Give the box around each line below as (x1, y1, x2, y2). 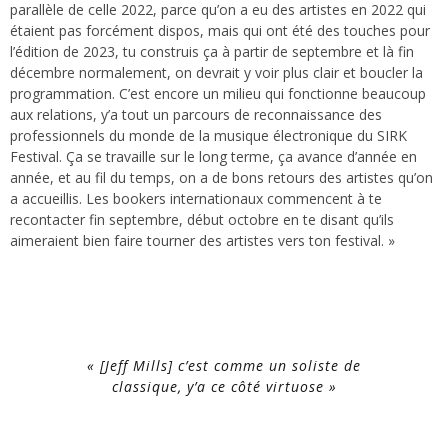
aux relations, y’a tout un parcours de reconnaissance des (10, 104, 382, 124)
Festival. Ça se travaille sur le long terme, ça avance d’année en (10, 146, 417, 166)
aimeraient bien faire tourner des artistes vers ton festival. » (10, 230, 395, 250)
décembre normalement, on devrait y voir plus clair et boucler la (10, 62, 423, 82)
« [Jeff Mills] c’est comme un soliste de (87, 355, 361, 375)
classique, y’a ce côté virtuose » (111, 376, 337, 396)
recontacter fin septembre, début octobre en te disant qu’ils (10, 209, 394, 229)
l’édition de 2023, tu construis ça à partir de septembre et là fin (10, 41, 414, 61)
